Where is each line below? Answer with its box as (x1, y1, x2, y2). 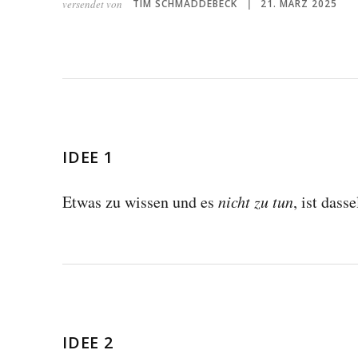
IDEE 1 (62, 146, 113, 168)
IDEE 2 (62, 332, 113, 353)
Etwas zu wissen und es (62, 191, 218, 213)
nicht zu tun (218, 191, 293, 212)
